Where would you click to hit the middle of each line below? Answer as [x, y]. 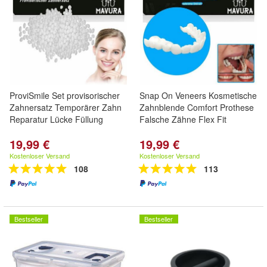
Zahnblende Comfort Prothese [197, 107]
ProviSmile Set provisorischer [65, 95]
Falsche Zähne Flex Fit [183, 119]
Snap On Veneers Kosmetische [198, 95]
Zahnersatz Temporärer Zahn [66, 107]
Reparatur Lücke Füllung [56, 119]
